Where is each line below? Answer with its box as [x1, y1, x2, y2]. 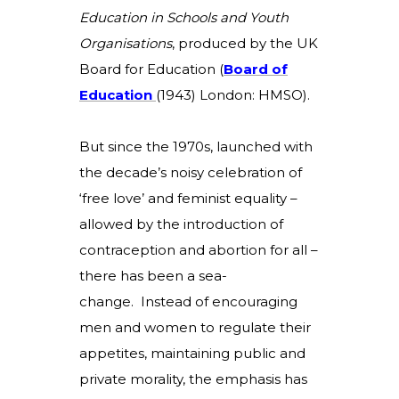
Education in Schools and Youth [79, 9, 289, 26]
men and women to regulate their [79, 319, 311, 336]
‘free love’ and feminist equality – [79, 190, 297, 207]
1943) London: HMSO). [160, 86, 317, 103]
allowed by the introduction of [79, 216, 283, 232]
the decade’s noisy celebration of [79, 164, 302, 181]
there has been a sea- [79, 267, 227, 284]
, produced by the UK [172, 35, 318, 52]
